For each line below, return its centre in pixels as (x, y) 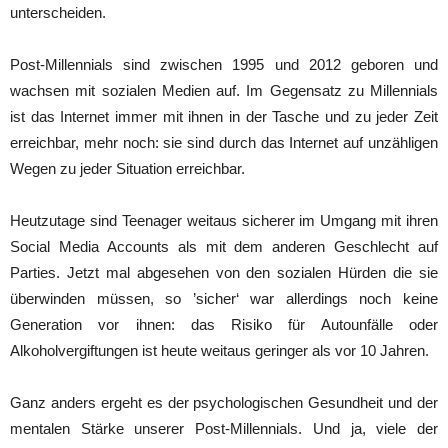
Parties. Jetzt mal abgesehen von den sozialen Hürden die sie (224, 272)
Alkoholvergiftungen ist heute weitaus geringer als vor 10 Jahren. (219, 350)
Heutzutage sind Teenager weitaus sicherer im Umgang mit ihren (224, 220)
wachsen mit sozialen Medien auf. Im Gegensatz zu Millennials (224, 90)
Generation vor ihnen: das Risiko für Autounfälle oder (224, 324)
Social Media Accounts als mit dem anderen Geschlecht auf (224, 246)
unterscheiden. (58, 12)
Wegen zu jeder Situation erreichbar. (127, 168)
